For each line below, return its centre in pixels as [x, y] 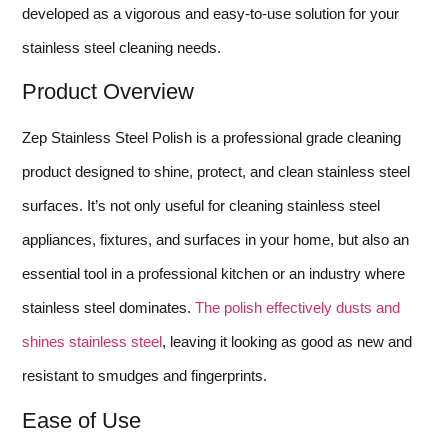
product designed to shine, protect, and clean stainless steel [216, 172]
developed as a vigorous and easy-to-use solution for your [210, 13]
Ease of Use [81, 420]
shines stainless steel [92, 342]
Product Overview [108, 92]
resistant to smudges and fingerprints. [144, 376]
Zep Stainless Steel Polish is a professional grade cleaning [211, 138]
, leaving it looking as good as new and [287, 342]
